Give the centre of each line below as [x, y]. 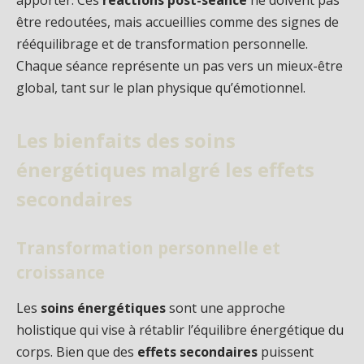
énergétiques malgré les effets [165, 169]
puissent [286, 351]
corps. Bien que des [77, 351]
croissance [61, 273]
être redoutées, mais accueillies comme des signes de [178, 22]
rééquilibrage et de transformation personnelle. [162, 44]
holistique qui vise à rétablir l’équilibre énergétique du [180, 329]
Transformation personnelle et [148, 248]
